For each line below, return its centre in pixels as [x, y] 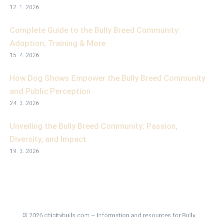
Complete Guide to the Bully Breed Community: [95, 30]
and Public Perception [50, 91]
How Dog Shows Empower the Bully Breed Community [108, 78]
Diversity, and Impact [48, 139]
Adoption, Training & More [58, 43]
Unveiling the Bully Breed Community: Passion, [94, 126]
